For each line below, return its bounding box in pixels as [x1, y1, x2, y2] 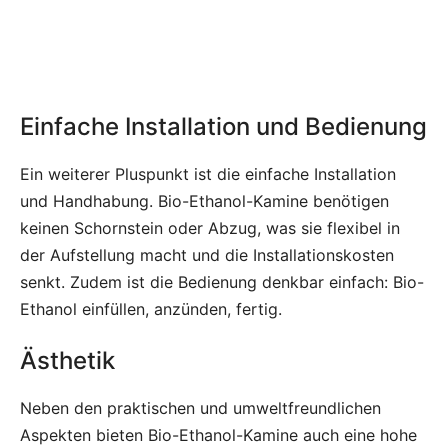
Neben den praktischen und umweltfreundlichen [20, 398, 381, 419]
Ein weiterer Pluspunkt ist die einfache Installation [20, 164, 396, 185]
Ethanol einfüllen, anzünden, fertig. [20, 299, 282, 320]
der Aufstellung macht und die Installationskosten [20, 245, 394, 266]
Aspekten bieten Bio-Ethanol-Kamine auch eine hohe [20, 425, 417, 446]
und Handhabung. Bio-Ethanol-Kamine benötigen [20, 191, 389, 212]
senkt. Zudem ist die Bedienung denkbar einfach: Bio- [20, 272, 424, 293]
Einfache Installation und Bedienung [20, 112, 427, 142]
